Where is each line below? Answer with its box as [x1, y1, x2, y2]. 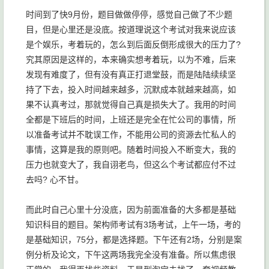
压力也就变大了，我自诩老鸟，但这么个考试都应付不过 [26, 160, 236, 170]
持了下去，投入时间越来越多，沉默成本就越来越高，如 [26, 85, 236, 95]
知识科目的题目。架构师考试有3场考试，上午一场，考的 [26, 220, 241, 230]
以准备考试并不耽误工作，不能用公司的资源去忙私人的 [26, 130, 236, 140]
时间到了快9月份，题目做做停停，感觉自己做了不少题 [26, 10, 232, 20]
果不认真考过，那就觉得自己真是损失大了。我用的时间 [26, 100, 236, 110]
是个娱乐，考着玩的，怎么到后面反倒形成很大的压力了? [26, 40, 241, 50]
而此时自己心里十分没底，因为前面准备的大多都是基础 [26, 205, 236, 215]
